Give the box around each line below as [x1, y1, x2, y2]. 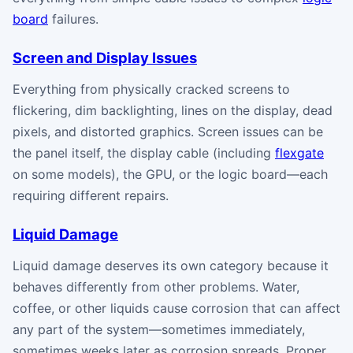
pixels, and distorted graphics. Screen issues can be [13, 123, 323, 139]
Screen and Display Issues [13, 48, 197, 66]
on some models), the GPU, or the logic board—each [13, 165, 328, 182]
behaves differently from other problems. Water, [13, 278, 299, 295]
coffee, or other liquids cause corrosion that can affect [13, 299, 340, 316]
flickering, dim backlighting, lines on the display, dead [13, 102, 333, 118]
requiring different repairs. [13, 187, 169, 203]
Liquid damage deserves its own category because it [13, 257, 329, 273]
